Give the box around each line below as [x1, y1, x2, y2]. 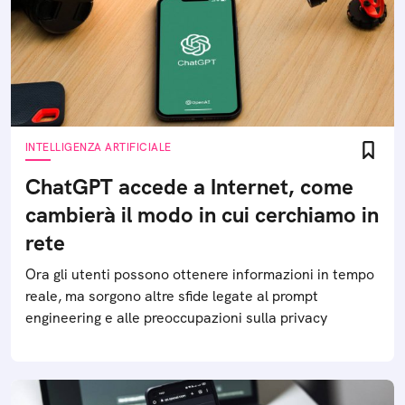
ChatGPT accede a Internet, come [25, 173, 353, 201]
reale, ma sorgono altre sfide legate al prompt [25, 287, 318, 306]
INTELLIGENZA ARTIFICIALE [25, 140, 172, 155]
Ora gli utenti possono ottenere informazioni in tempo [25, 265, 374, 284]
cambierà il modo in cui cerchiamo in [25, 201, 379, 229]
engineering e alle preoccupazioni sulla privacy [25, 308, 327, 327]
